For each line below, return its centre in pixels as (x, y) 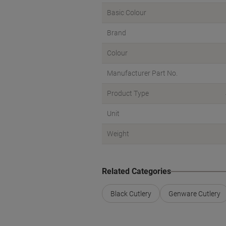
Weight (118, 134)
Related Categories (136, 171)
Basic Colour (127, 13)
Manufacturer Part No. (142, 73)
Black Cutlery (131, 193)
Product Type (128, 93)
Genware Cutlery (194, 193)
